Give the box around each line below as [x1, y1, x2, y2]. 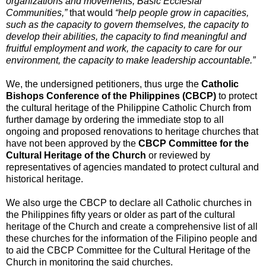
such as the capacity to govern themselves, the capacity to [6, 19, 249, 30]
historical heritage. [6, 173, 83, 184]
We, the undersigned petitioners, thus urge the [6, 78, 201, 89]
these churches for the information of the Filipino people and [6, 233, 257, 243]
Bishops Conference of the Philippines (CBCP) [6, 90, 216, 101]
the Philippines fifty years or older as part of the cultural [6, 209, 235, 220]
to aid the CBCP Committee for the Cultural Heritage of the [6, 245, 251, 255]
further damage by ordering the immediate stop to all [6, 114, 224, 125]
